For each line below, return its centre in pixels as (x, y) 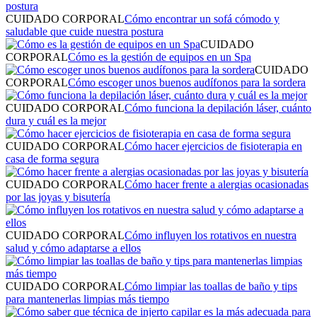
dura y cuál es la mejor (56, 120)
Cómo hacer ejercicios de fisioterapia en (213, 146)
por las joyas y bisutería (58, 197)
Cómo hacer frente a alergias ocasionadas (217, 184)
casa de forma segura (52, 158)
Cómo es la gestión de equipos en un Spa (160, 57)
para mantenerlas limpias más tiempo (87, 299)
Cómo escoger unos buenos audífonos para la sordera (187, 82)
